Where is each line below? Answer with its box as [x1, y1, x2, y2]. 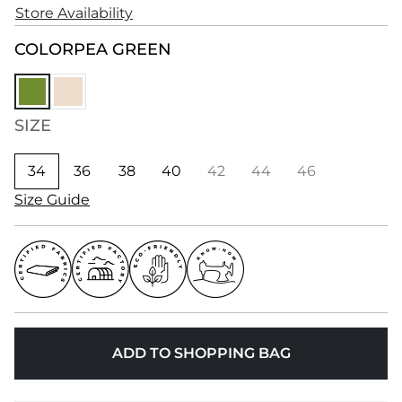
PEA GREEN [74, 39, 171, 59]
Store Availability [15, 4, 133, 22]
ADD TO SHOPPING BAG [111, 345, 291, 362]
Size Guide [14, 191, 90, 208]
